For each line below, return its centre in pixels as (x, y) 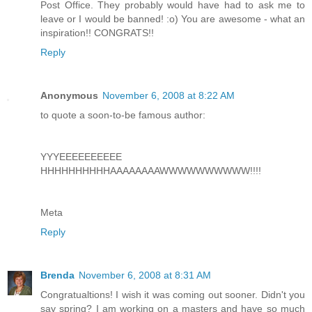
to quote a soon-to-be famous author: (123, 115)
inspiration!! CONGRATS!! (97, 32)
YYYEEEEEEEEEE (81, 156)
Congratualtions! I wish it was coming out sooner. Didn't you (173, 294)
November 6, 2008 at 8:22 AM (169, 95)
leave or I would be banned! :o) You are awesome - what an (173, 18)
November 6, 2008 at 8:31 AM (145, 275)
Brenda (57, 275)
